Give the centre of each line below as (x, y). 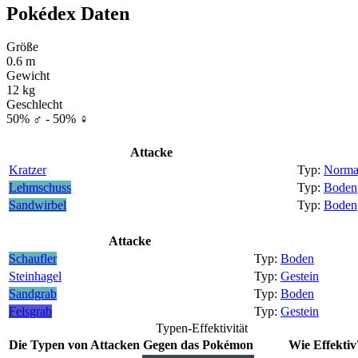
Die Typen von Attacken (74, 345)
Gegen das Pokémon (198, 345)
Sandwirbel (38, 205)
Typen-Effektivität (202, 328)
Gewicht (28, 76)
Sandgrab (33, 294)
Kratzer (28, 170)
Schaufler (33, 259)
